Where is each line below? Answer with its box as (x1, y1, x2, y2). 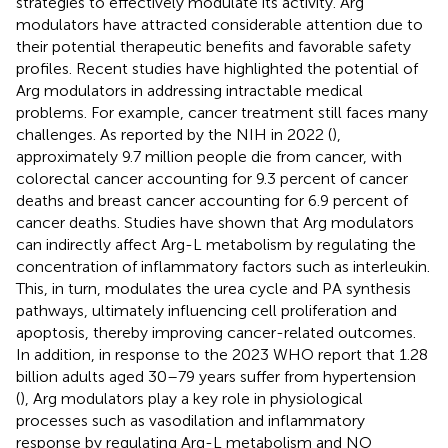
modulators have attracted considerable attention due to (16, 14, 423, 34)
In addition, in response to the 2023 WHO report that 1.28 (16, 344, 428, 364)
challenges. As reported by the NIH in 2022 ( (16, 124, 332, 144)
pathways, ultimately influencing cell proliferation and (16, 300, 397, 320)
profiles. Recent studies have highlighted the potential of (16, 58, 418, 78)
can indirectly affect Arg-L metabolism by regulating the (16, 234, 416, 254)
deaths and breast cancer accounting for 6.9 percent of (16, 190, 408, 210)
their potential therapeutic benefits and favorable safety (16, 36, 411, 56)
